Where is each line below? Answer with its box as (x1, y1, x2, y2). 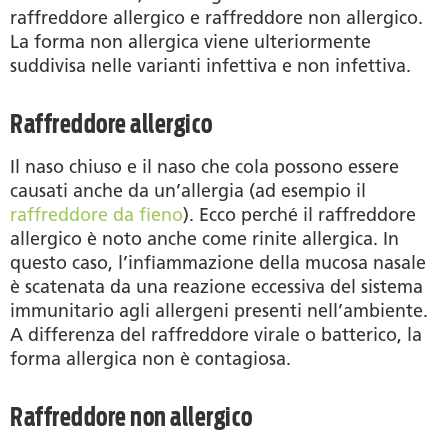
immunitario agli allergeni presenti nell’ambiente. (10, 299, 428, 322)
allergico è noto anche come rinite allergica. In (10, 227, 399, 250)
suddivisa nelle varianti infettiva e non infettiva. (10, 54, 411, 77)
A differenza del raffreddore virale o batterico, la (10, 323, 422, 346)
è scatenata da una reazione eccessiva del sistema (10, 275, 423, 298)
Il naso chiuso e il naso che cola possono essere (10, 155, 399, 178)
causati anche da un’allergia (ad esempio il (10, 179, 366, 202)
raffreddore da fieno (10, 203, 183, 226)
